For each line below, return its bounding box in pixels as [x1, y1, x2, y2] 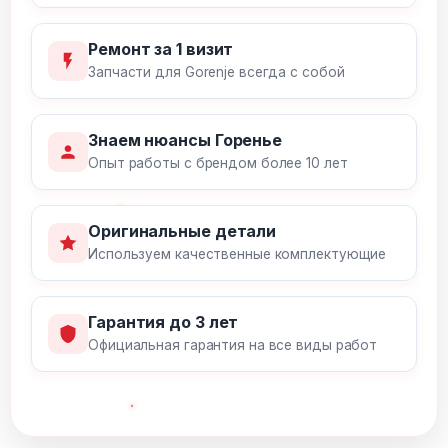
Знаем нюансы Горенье [88, 130, 282, 150]
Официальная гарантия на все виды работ [88, 337, 378, 353]
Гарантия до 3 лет [88, 312, 239, 332]
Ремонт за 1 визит [88, 39, 234, 59]
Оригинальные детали [88, 221, 277, 241]
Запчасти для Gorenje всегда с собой [88, 64, 345, 80]
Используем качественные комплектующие [88, 246, 387, 262]
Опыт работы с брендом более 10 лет [88, 155, 348, 171]
